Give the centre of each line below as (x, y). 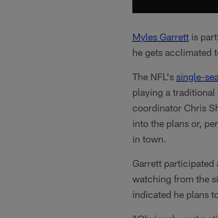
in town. (149, 139)
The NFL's (154, 76)
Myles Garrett (161, 36)
